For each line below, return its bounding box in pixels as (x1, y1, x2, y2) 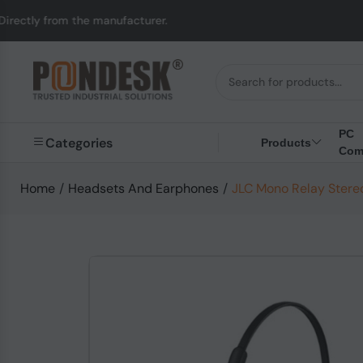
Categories (45, 134, 113, 152)
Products (261, 135, 311, 149)
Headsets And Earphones (68, 180, 219, 197)
